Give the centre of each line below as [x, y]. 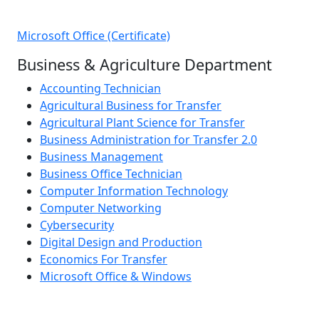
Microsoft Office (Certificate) [94, 35]
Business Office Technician [111, 173]
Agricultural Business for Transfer [131, 105]
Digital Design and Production [121, 242]
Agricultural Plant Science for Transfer [142, 122]
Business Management [101, 156]
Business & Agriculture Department [145, 64]
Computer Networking [101, 208]
